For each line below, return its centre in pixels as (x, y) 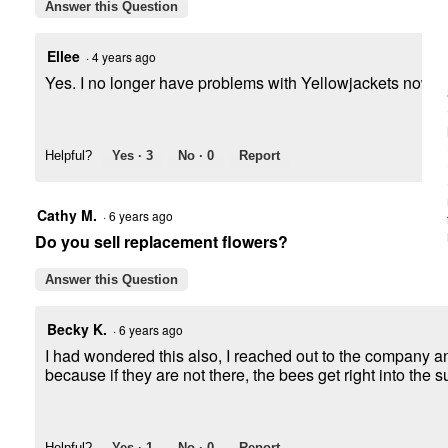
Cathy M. (67, 215)
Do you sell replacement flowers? (161, 242)
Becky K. (77, 329)
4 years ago (127, 57)
